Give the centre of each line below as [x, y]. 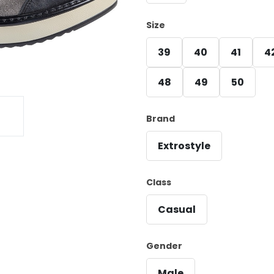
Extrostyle [184, 146]
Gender [164, 246]
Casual [177, 209]
